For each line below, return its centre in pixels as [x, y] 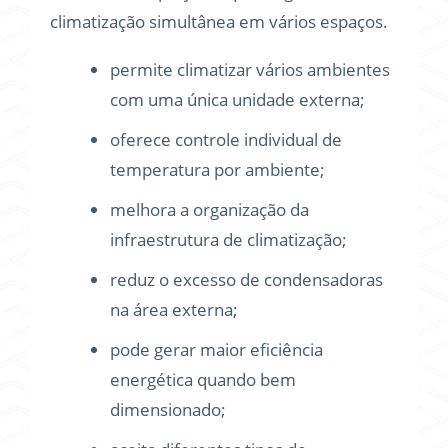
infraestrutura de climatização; [228, 239]
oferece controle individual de [226, 139]
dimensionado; [168, 409]
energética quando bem [203, 379]
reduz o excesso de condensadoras [246, 279]
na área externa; [174, 309]
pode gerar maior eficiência [216, 349]
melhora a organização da [209, 209]
